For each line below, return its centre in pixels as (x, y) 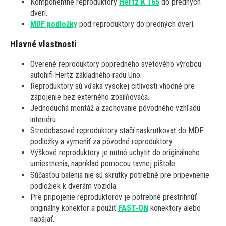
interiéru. (44, 120)
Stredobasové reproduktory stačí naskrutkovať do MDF (117, 131)
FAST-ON (133, 208)
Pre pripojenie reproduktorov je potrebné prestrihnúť (114, 197)
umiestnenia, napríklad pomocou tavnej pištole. (103, 164)
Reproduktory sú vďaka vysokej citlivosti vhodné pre (112, 86)
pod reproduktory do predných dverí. (137, 24)
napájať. (42, 219)
